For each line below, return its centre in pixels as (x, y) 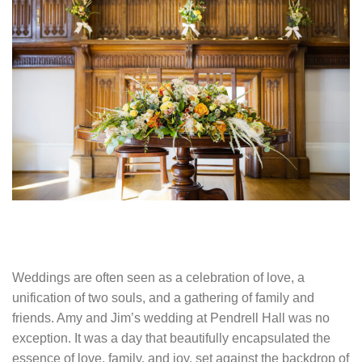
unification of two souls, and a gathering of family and (163, 297)
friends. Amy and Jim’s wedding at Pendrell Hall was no (171, 318)
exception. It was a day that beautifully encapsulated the (171, 338)
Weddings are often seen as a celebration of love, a (158, 277)
